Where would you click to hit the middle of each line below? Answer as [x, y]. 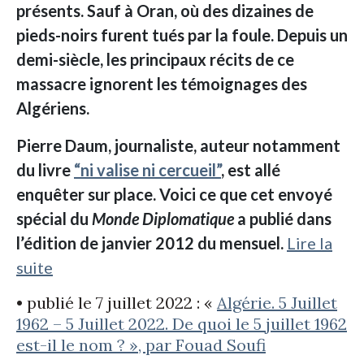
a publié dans [283, 219]
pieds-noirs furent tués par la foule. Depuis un [182, 35]
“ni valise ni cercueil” [147, 170]
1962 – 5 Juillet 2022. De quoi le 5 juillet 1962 [182, 324]
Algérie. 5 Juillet [277, 303]
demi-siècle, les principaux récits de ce [155, 60]
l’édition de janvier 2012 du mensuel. [150, 243]
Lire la [310, 243]
